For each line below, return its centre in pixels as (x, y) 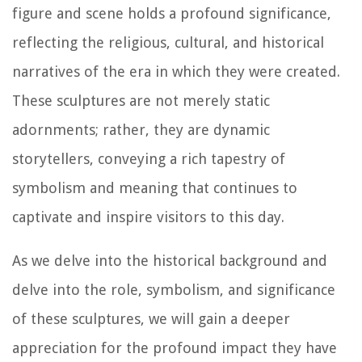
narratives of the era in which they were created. (176, 72)
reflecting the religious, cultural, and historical (168, 43)
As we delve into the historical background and (170, 261)
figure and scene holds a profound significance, (172, 14)
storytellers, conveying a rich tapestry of (149, 159)
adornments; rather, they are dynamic (141, 130)
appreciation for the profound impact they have (175, 348)
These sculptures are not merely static (141, 101)
